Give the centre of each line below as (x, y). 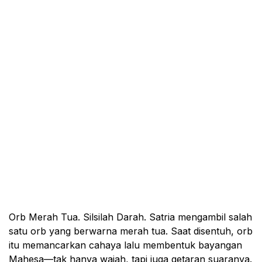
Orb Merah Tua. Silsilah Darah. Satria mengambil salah (130, 217)
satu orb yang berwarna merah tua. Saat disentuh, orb (131, 231)
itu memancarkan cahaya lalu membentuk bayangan (125, 245)
